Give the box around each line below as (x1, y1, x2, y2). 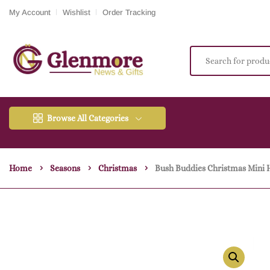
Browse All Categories (47, 113, 128, 124)
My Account (9, 7, 51, 17)
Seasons (50, 163, 80, 174)
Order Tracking (102, 7, 155, 17)
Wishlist (63, 7, 90, 17)
